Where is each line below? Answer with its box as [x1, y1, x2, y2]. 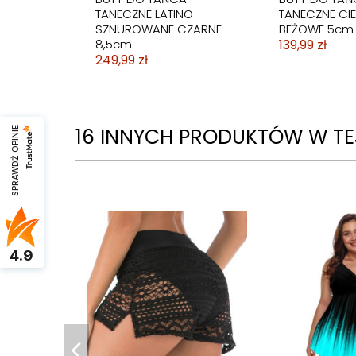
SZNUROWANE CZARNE [95, 20, 222, 37]
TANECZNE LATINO [95, 5, 193, 22]
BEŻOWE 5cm [278, 20, 354, 37]
